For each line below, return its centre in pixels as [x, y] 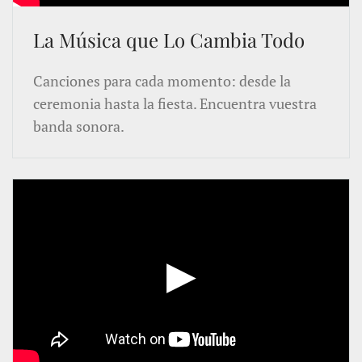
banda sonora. [79, 126]
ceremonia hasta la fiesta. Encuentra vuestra [175, 103]
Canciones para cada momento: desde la [162, 81]
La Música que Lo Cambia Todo [169, 40]
